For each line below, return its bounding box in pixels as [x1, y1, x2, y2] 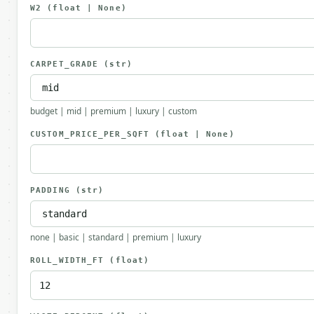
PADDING [30, 186, 76, 195]
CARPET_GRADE [30, 60, 104, 69]
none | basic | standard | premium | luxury [30, 231, 201, 243]
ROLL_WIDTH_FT [30, 256, 110, 265]
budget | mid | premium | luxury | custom [30, 105, 197, 117]
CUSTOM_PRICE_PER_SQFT [30, 130, 156, 139]
